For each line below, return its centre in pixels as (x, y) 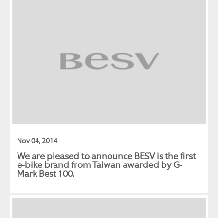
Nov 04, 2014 (37, 141)
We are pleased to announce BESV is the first (106, 156)
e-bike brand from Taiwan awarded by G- (100, 165)
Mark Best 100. (46, 173)
